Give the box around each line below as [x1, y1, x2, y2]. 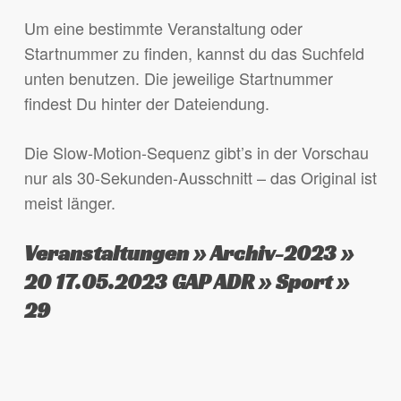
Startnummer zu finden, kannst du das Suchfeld [23, 40, 364, 64]
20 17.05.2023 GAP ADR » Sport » [23, 268, 349, 295]
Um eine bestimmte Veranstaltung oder [23, 15, 303, 39]
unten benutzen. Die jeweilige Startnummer [23, 65, 333, 90]
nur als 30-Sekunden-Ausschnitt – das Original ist [23, 165, 377, 189]
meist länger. [23, 190, 115, 214]
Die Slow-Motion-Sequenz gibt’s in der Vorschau [23, 140, 369, 164]
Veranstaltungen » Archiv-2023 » [23, 239, 354, 267]
